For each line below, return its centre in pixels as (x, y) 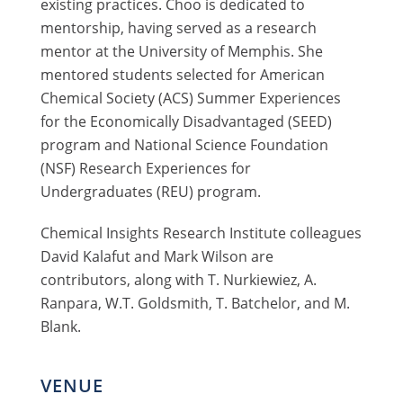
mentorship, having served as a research (178, 28)
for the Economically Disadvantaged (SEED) (186, 122)
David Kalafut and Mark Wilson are (157, 256)
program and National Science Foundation (184, 145)
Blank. (60, 326)
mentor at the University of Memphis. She (181, 52)
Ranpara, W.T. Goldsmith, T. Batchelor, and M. (195, 303)
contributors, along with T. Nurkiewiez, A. (178, 279)
